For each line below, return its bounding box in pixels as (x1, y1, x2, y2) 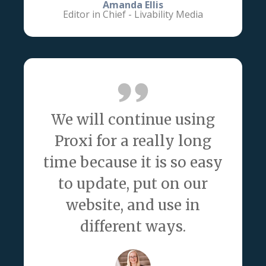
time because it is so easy (43, 153, 223, 172)
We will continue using (51, 110, 215, 129)
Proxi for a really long (55, 132, 211, 151)
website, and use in (66, 196, 200, 215)
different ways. (80, 217, 186, 236)
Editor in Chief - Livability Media (63, 8, 203, 21)
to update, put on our (58, 175, 208, 194)
